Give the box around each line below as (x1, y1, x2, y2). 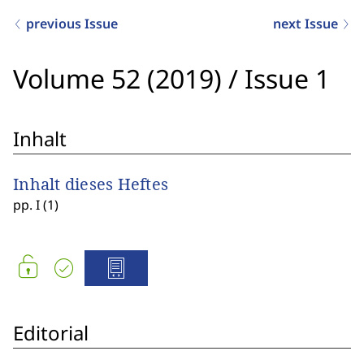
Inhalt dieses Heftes (13, 173, 168, 195)
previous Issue (23, 15, 118, 32)
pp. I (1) (13, 196, 58, 214)
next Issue (273, 15, 341, 32)
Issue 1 (245, 61, 330, 96)
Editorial (13, 319, 89, 346)
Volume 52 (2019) (13, 61, 222, 96)
